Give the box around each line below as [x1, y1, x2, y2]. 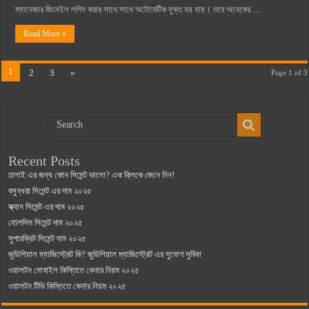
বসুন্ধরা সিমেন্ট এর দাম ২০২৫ [8, 186, 92, 196]
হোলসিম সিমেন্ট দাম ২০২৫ [8, 217, 83, 228]
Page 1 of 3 [270, 68, 308, 77]
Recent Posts [8, 154, 81, 168]
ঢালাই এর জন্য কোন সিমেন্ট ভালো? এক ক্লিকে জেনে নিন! [8, 170, 175, 180]
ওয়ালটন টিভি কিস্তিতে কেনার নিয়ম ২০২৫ [8, 281, 127, 291]
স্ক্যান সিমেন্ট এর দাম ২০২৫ [8, 201, 86, 212]
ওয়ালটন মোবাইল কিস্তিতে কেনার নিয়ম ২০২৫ [8, 265, 140, 275]
